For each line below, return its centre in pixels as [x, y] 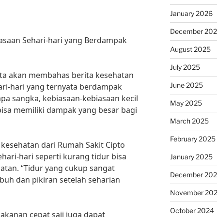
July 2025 [185, 67]
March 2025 [189, 121]
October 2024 [192, 210]
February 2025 [193, 139]
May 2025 [186, 103]
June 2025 [186, 85]
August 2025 [190, 49]
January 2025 [191, 157]
